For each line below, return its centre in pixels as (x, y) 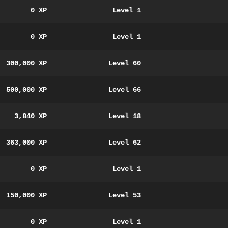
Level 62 (124, 142)
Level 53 (124, 195)
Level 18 (124, 116)
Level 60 (124, 63)
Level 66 (124, 90)
